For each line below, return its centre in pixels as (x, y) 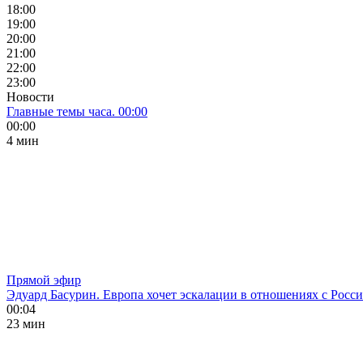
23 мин (26, 324)
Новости (30, 97)
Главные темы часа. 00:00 (77, 111)
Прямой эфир (44, 280)
